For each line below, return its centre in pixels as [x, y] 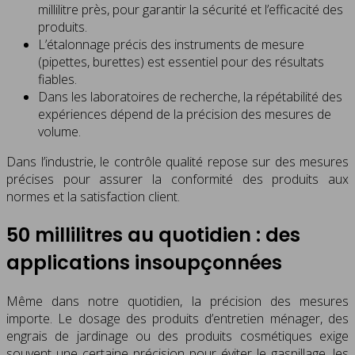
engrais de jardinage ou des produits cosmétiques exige [177, 336]
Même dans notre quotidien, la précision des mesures [177, 302]
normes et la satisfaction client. [93, 197]
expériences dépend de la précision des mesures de [185, 115]
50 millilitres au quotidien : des [153, 235]
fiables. [57, 80]
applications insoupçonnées [144, 263]
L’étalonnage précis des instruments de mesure [171, 45]
